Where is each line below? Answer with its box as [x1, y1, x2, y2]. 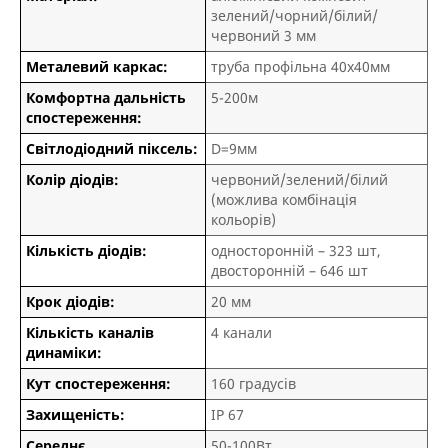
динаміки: [26, 342, 102, 362]
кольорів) [211, 209, 276, 229]
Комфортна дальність [26, 87, 186, 107]
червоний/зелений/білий [211, 169, 388, 189]
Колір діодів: [26, 169, 119, 189]
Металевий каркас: [26, 56, 168, 76]
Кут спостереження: [26, 373, 171, 393]
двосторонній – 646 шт [211, 260, 368, 280]
